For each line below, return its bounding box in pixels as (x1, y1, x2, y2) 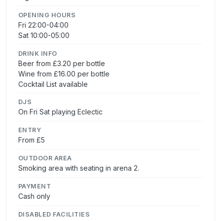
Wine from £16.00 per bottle (18, 69, 110, 78)
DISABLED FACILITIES (18, 211, 90, 219)
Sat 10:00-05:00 (18, 31, 70, 39)
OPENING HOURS (18, 11, 76, 19)
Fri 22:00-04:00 (18, 20, 69, 29)
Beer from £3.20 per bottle (18, 59, 105, 68)
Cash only (18, 192, 50, 201)
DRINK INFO (18, 49, 57, 57)
